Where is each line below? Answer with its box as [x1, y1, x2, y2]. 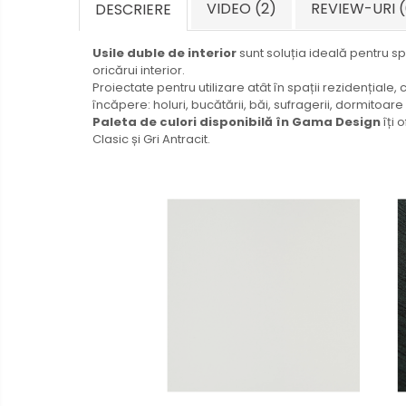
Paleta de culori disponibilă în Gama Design [92, 113, 381, 131]
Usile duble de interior [92, 44, 237, 63]
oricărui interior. [92, 62, 185, 80]
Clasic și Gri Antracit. [92, 130, 210, 149]
